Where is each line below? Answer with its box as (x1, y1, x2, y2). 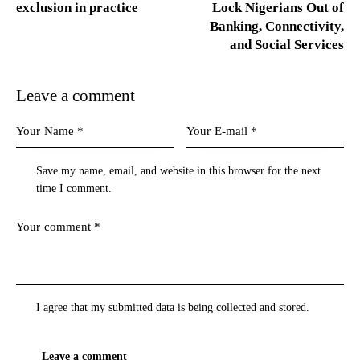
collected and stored (216, 301, 307, 314)
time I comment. (36, 182, 112, 194)
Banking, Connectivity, (210, 18, 344, 34)
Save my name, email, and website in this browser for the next (36, 164, 321, 177)
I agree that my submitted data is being (36, 301, 217, 314)
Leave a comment (16, 85, 135, 105)
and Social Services (230, 36, 344, 52)
